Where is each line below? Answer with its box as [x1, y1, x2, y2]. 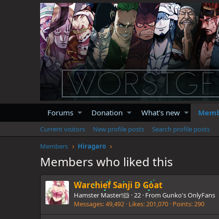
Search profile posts [152, 124, 210, 133]
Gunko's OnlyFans [162, 191, 215, 200]
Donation [91, 107, 123, 117]
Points [173, 199, 191, 209]
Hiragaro [77, 141, 106, 151]
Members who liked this [40, 153, 173, 170]
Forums [47, 107, 73, 117]
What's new [141, 107, 180, 117]
